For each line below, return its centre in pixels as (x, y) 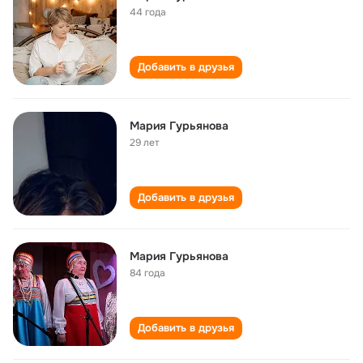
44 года (148, 12)
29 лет (145, 143)
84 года (147, 273)
